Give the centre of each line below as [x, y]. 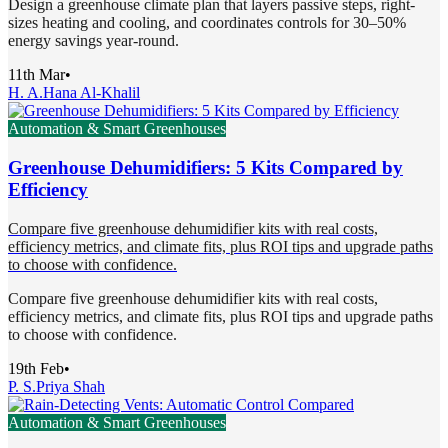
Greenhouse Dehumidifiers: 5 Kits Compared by [205, 167]
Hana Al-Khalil [91, 93]
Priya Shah [70, 386]
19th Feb [36, 368]
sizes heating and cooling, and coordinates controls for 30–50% [207, 23]
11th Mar [36, 75]
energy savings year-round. [93, 41]
